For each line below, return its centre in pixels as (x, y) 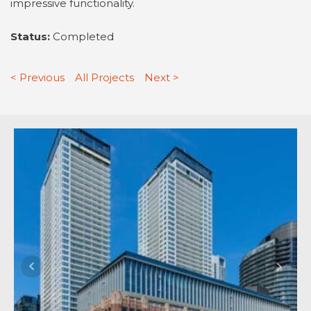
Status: (32, 36)
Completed (83, 36)
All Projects (104, 77)
